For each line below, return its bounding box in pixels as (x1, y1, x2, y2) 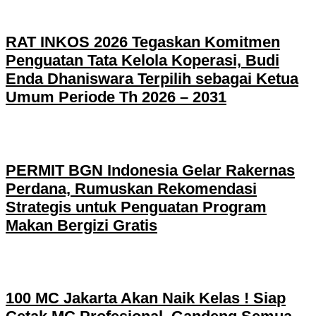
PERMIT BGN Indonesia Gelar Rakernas (6, 161, 295, 179)
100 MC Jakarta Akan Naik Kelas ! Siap (6, 289, 286, 308)
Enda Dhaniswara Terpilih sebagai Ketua (6, 70, 298, 88)
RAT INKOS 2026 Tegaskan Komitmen (6, 33, 280, 51)
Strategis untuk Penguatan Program (6, 197, 267, 216)
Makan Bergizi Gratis (6, 216, 157, 234)
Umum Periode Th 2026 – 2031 (6, 88, 226, 107)
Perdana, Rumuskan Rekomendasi (6, 179, 257, 197)
